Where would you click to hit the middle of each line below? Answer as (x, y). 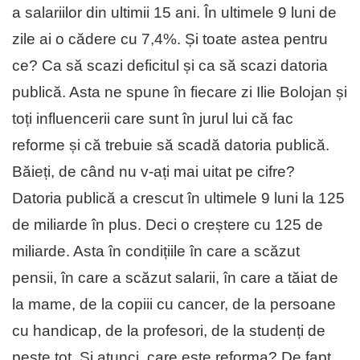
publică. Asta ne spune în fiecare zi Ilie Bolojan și (180, 92)
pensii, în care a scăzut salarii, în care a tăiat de (175, 278)
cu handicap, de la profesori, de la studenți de (169, 331)
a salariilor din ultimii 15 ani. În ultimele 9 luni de (174, 13)
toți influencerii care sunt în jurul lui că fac (153, 119)
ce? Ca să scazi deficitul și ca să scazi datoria (170, 66)
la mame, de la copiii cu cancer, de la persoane (174, 305)
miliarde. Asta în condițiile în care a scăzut (156, 252)
